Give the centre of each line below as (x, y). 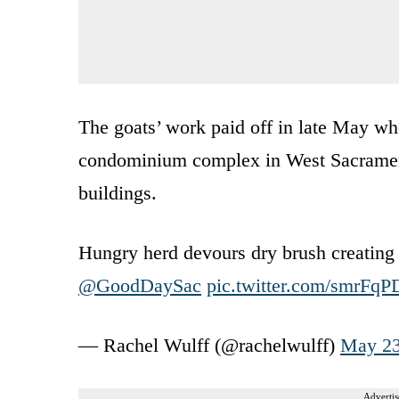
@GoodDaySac (140, 285)
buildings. (118, 192)
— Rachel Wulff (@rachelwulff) (209, 345)
